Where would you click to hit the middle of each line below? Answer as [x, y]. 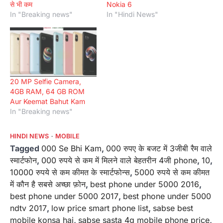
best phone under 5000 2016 [145, 184]
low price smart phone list [100, 208]
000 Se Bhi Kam [71, 149]
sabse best [173, 208]
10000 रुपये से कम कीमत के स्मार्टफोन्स [70, 172]
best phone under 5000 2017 [64, 196]
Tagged [26, 149]
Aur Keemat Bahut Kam [48, 102]
